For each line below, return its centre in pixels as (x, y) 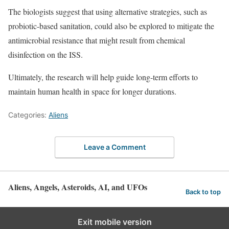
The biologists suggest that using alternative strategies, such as (108, 12)
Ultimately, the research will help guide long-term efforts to (103, 77)
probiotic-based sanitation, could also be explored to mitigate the (111, 26)
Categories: (28, 115)
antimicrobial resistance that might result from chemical (97, 40)
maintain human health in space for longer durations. (92, 91)
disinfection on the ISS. (45, 54)
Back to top (203, 192)
